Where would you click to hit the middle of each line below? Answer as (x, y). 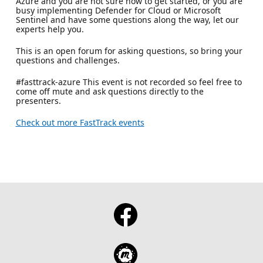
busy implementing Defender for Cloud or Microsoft (118, 10)
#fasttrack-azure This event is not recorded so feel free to (129, 82)
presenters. (38, 100)
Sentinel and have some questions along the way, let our (127, 19)
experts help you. (50, 29)
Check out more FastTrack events (80, 122)
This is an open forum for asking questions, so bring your (129, 50)
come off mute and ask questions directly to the (109, 91)
